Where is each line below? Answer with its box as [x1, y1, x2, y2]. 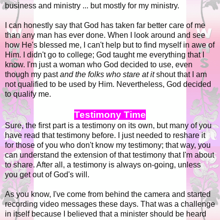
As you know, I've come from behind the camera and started [5, 190, 211, 199]
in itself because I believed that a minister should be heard [5, 210, 206, 219]
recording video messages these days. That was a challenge [5, 200, 215, 209]
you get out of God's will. [5, 170, 89, 179]
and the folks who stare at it [58, 70, 154, 79]
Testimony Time [74, 110, 146, 120]
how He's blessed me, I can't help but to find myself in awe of [5, 41, 215, 50]
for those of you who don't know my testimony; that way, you [5, 141, 211, 150]
